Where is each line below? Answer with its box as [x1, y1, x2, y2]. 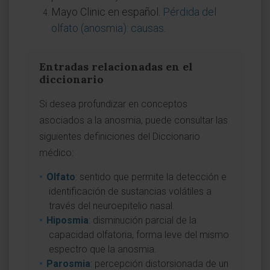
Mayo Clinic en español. [51, 5, 163, 18]
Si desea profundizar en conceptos [39, 98, 187, 110]
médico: [39, 147, 74, 159]
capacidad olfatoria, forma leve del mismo [49, 229, 229, 240]
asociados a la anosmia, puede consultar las [39, 115, 228, 126]
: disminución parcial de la [89, 215, 196, 226]
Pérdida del [163, 5, 216, 18]
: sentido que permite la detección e [75, 171, 227, 183]
